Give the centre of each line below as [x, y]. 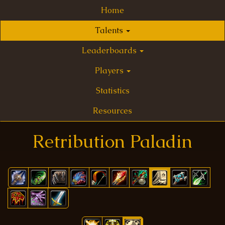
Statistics [113, 91]
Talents [110, 30]
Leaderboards [110, 50]
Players [110, 71]
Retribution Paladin [113, 141]
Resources [113, 111]
